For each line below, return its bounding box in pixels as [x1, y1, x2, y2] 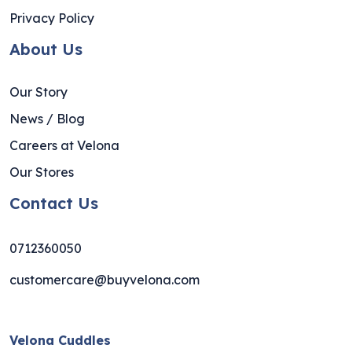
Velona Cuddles [9, 332, 111, 348]
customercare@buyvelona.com [9, 272, 200, 288]
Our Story [9, 84, 68, 100]
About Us [9, 39, 82, 59]
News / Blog [9, 111, 85, 126]
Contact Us [9, 193, 98, 213]
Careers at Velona [9, 137, 119, 153]
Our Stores [9, 164, 74, 180]
